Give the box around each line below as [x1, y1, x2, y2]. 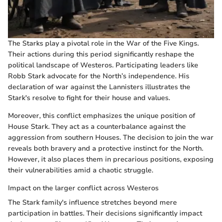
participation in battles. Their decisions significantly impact [8, 208, 202, 218]
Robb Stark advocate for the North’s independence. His [8, 71, 189, 81]
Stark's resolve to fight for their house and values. [8, 93, 170, 103]
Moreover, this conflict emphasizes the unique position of [8, 111, 195, 120]
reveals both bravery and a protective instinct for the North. [8, 143, 203, 153]
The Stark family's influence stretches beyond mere [8, 197, 177, 207]
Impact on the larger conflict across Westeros [8, 183, 159, 193]
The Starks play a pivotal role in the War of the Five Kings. [8, 38, 199, 48]
